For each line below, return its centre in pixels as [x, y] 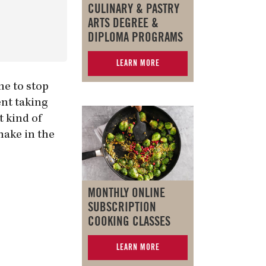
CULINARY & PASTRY [134, 9]
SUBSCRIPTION [122, 207]
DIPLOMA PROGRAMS [135, 38]
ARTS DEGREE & [123, 24]
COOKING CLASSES [129, 221]
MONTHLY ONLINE [126, 193]
